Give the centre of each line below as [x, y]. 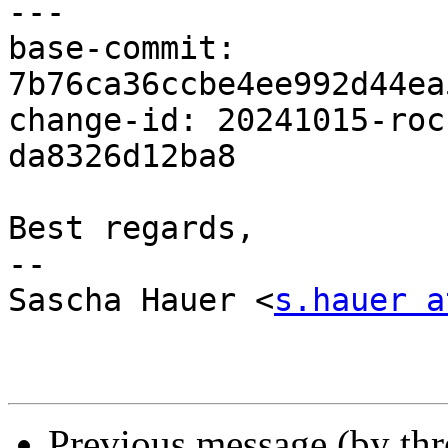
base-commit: [122, 48]
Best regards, [131, 228]
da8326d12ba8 [122, 156]
